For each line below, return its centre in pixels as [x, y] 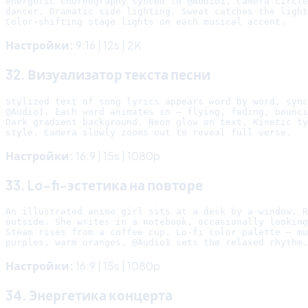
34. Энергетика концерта [89, 296]
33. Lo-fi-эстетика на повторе [104, 185]
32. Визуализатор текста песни [108, 75]
